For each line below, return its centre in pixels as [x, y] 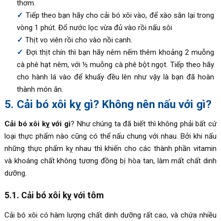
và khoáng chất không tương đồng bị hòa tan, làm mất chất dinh [110, 161]
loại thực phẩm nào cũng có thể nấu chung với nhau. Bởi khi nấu [110, 136]
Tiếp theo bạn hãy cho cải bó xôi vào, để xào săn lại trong [120, 16]
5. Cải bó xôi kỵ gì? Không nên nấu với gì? [108, 104]
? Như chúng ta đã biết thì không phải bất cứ [144, 124]
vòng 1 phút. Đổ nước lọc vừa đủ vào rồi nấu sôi [94, 28]
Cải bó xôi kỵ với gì [37, 124]
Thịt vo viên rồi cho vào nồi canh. [78, 40]
